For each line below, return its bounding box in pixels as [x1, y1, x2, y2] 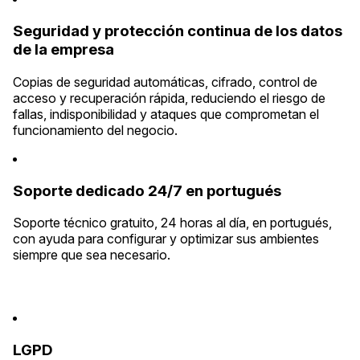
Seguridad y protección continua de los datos [13, 22, 342, 41]
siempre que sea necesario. [13, 247, 170, 264]
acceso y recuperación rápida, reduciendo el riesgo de [13, 89, 325, 106]
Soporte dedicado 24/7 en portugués [13, 181, 281, 200]
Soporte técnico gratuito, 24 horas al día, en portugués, [13, 215, 332, 231]
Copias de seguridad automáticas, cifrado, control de [13, 73, 317, 90]
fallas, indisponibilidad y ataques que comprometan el [13, 105, 319, 122]
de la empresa [13, 40, 114, 59]
